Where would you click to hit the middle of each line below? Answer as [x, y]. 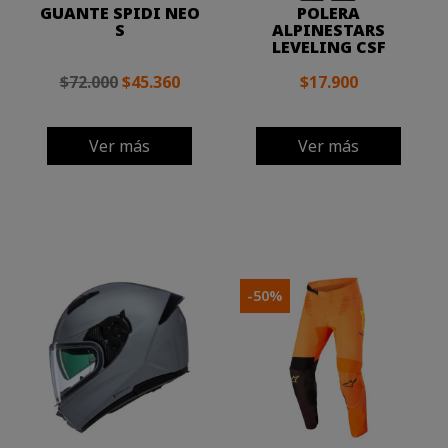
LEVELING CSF [328, 47]
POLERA [328, 13]
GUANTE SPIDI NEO [119, 13]
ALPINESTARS [328, 30]
